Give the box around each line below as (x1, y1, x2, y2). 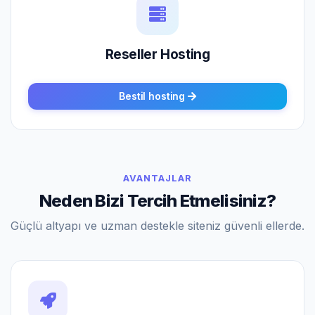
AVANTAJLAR (122, 172, 193, 184)
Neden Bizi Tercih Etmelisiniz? (39, 191, 276, 211)
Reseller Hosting (105, 46, 210, 63)
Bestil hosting (119, 90, 188, 102)
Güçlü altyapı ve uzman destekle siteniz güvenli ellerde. (11, 219, 304, 233)
